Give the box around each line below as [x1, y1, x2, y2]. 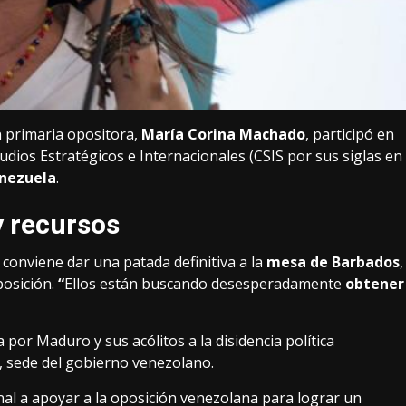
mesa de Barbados [266, 252, 400, 273]
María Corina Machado [141, 124, 305, 145]
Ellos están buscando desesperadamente [64, 274, 345, 295]
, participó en [305, 124, 394, 145]
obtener [345, 274, 404, 295]
